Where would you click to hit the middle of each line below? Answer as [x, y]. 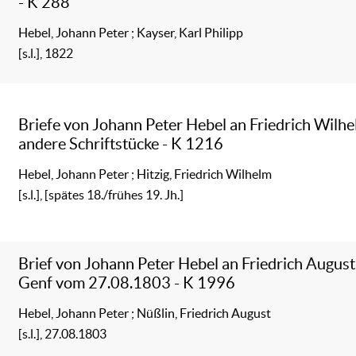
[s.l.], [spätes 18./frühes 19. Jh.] [101, 194]
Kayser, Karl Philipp [190, 32]
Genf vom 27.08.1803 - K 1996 [127, 282]
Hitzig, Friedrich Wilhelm [205, 174]
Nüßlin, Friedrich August [204, 313]
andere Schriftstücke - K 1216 [121, 143]
